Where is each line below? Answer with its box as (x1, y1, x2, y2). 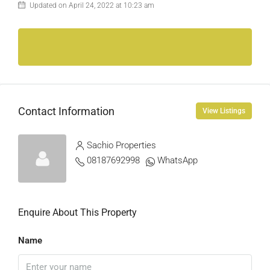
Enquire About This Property (18, 207, 137, 218)
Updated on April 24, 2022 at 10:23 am (28, 1, 154, 10)
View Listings (202, 107, 245, 115)
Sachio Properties (87, 140, 156, 151)
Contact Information (18, 104, 115, 118)
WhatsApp (157, 155, 198, 166)
